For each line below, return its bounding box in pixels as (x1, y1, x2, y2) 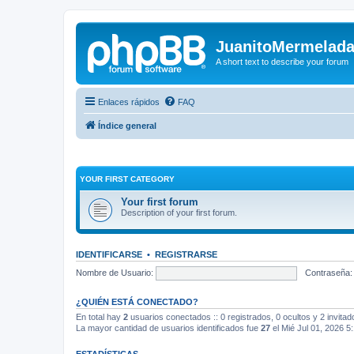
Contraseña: (304, 267, 352, 277)
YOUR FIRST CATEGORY (80, 175, 175, 183)
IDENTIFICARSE (76, 250, 142, 259)
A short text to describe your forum (216, 57, 348, 66)
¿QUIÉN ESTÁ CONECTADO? (76, 297, 198, 307)
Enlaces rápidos (98, 96, 160, 107)
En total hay (76, 312, 123, 322)
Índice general (98, 120, 156, 130)
